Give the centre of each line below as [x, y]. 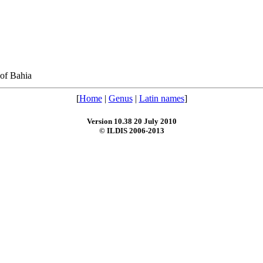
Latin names [161, 99]
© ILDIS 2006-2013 [131, 131]
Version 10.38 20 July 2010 [131, 122]
